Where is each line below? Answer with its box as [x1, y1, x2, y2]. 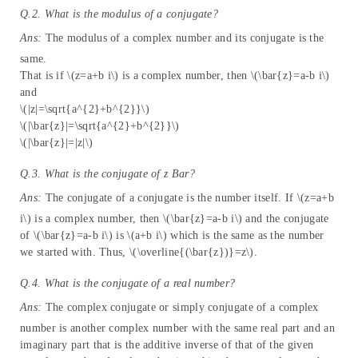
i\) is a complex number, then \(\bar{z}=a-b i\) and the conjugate [20, 213, 329, 225]
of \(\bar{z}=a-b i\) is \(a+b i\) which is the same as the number [20, 229, 324, 242]
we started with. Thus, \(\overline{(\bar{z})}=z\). [20, 246, 257, 259]
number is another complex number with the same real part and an [20, 322, 335, 335]
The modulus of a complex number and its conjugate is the [42, 32, 324, 45]
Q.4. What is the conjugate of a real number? [20, 277, 236, 290]
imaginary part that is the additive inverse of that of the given [20, 339, 314, 352]
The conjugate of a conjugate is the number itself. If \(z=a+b [42, 192, 334, 205]
